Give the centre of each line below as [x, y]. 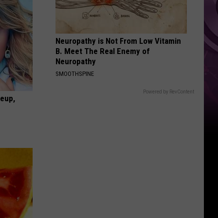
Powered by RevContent [169, 92]
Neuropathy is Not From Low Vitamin [118, 41]
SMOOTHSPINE [75, 74]
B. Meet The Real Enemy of [103, 51]
